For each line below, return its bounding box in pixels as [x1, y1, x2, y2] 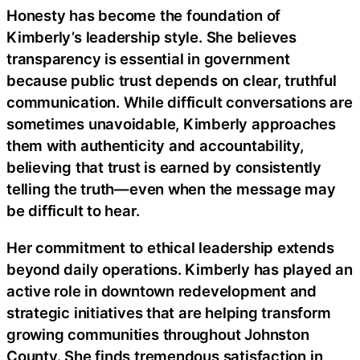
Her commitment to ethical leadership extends [6, 238, 334, 256]
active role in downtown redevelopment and [6, 281, 317, 300]
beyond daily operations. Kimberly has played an [6, 260, 353, 278]
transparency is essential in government [6, 50, 290, 68]
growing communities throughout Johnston [6, 325, 309, 343]
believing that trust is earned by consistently [6, 158, 321, 177]
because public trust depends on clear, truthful [6, 72, 337, 90]
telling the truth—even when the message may [6, 180, 336, 198]
